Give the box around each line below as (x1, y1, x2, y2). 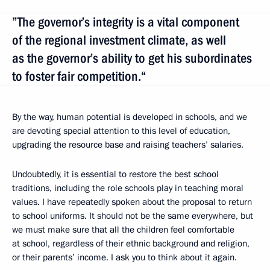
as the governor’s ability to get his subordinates (12, 51, 252, 66)
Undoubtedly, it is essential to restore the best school (12, 168, 219, 181)
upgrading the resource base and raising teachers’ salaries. (12, 139, 243, 151)
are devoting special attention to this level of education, (12, 125, 230, 137)
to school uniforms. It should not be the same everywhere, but (12, 210, 253, 222)
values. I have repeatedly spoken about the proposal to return (12, 196, 252, 209)
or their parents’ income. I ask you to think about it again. (12, 251, 237, 264)
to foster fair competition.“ (12, 69, 146, 84)
